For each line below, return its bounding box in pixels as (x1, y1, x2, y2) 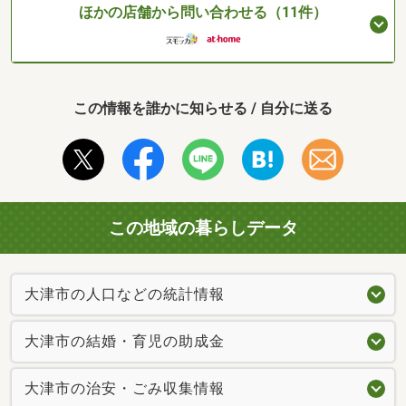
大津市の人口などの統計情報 (24, 285, 225, 304)
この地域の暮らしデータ (108, 217, 298, 238)
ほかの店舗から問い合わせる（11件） (79, 4, 327, 22)
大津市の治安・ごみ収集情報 (24, 380, 225, 398)
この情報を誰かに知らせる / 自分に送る (73, 99, 333, 117)
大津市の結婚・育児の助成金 (24, 333, 225, 351)
